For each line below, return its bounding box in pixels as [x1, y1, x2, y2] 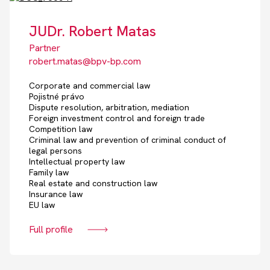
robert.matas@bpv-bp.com [28, 55, 141, 68]
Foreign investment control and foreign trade [28, 113, 205, 124]
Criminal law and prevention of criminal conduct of [28, 134, 226, 146]
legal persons [28, 145, 82, 157]
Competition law [28, 124, 92, 135]
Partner [28, 42, 60, 55]
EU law [28, 199, 55, 211]
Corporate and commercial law [28, 80, 150, 92]
